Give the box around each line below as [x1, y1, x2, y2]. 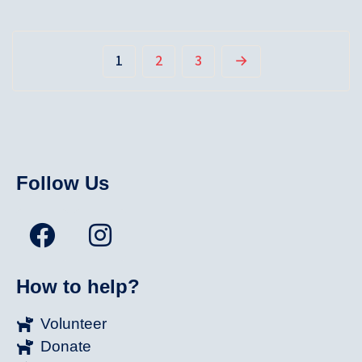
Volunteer [40, 315, 107, 333]
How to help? [16, 276, 140, 298]
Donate [40, 338, 91, 356]
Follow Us [16, 172, 109, 195]
